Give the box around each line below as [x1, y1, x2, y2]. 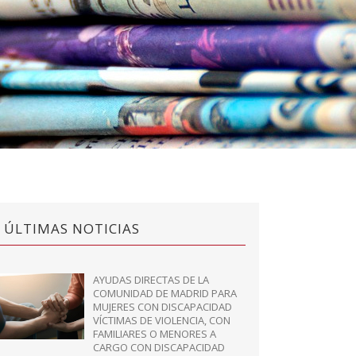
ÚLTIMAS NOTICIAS [4, 219, 141, 238]
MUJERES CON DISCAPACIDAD [93, 300, 233, 314]
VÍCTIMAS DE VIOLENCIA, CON [93, 313, 231, 327]
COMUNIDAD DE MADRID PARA [93, 286, 238, 300]
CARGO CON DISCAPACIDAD [93, 340, 226, 354]
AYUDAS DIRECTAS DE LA [93, 273, 210, 287]
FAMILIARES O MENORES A [93, 327, 217, 341]
